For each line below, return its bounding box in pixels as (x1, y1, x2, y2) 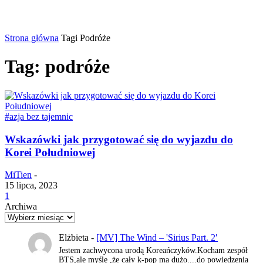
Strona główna (5, 33, 59, 43)
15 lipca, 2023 (5, 180, 58, 191)
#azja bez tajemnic (5, 111, 73, 122)
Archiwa (5, 201, 37, 212)
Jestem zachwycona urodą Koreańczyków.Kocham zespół (59, 246, 248, 255)
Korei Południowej (5, 146, 95, 159)
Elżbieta (59, 232, 89, 243)
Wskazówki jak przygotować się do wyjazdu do (5, 133, 233, 146)
